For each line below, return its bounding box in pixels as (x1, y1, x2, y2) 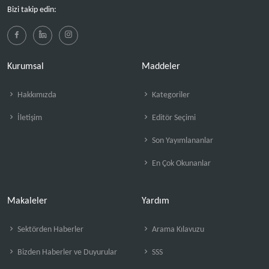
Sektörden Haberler (16, 225, 83, 234)
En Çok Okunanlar (150, 159, 211, 168)
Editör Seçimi (150, 113, 196, 122)
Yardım (142, 196, 169, 206)
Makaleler (7, 196, 47, 206)
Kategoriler (150, 90, 190, 100)
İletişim (16, 113, 42, 122)
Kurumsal (7, 61, 44, 71)
